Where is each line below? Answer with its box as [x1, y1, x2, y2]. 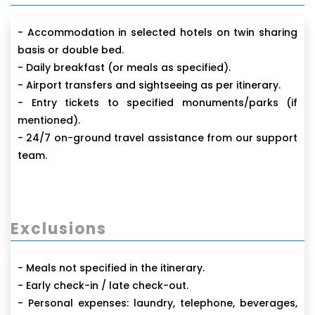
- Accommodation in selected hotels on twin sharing [18, 25, 297, 40]
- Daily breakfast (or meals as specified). [18, 60, 231, 75]
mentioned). [18, 113, 80, 128]
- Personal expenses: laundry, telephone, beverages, [18, 296, 297, 311]
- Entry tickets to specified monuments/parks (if [18, 96, 297, 110]
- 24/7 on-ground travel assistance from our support [18, 131, 297, 146]
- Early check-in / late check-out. [18, 278, 188, 293]
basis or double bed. [18, 43, 124, 58]
